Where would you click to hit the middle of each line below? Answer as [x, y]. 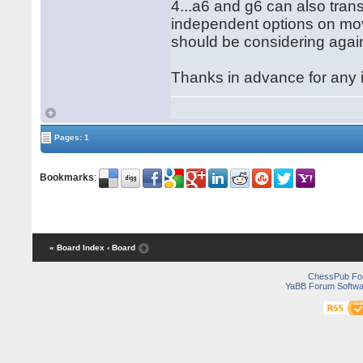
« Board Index [77, 248]
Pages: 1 [71, 137]
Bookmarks [67, 178]
